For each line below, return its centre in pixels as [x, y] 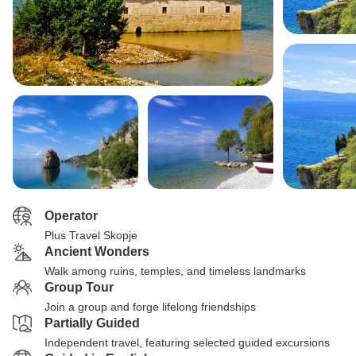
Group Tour [79, 287]
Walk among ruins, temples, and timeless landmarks [175, 271]
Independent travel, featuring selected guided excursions [187, 342]
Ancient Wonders [97, 252]
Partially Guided [92, 323]
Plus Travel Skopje [91, 235]
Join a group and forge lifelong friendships [150, 307]
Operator [71, 216]
